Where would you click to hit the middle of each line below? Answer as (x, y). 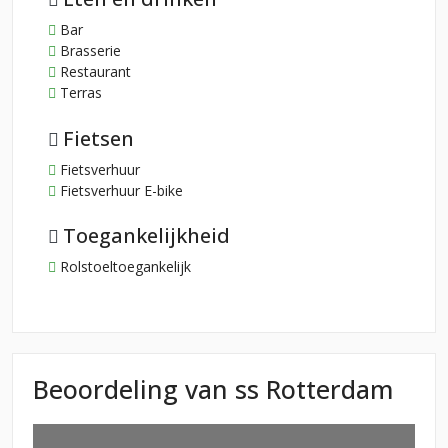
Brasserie (88, 51)
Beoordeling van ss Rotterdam (213, 389)
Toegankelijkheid (146, 236)
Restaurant (93, 72)
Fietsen (98, 138)
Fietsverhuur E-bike (119, 190)
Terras (79, 93)
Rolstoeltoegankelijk (123, 267)
